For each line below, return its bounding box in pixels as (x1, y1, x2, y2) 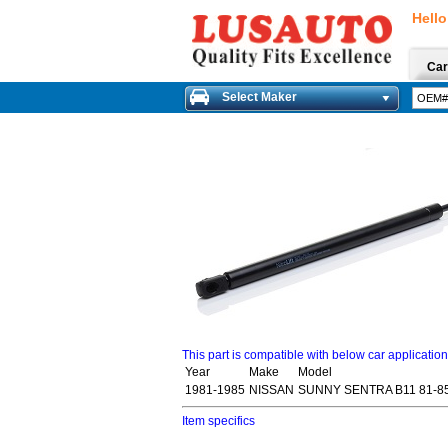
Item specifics (182, 414, 255, 428)
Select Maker (222, 90, 297, 104)
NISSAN (249, 383, 294, 397)
